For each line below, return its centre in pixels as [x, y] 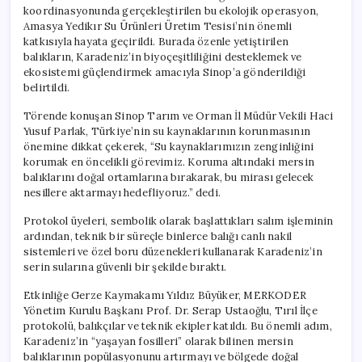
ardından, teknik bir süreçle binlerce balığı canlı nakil [158, 236]
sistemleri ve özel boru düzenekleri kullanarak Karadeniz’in [173, 251]
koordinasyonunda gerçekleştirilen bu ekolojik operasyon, [171, 11]
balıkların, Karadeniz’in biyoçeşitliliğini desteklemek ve [163, 57]
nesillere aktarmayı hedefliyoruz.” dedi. [122, 192]
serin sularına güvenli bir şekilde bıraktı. [125, 267]
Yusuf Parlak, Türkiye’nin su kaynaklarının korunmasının [167, 131]
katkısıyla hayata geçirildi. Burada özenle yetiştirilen [156, 41]
